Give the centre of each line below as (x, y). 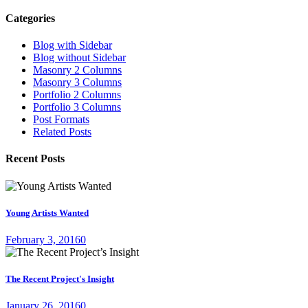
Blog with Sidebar (73, 45)
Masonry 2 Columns (77, 70)
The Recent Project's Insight (60, 279)
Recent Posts (35, 159)
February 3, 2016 (43, 240)
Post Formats (61, 120)
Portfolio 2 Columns (77, 95)
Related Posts (62, 132)
